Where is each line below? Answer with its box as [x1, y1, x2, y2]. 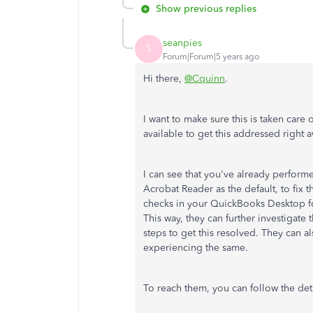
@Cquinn [184, 73, 225, 85]
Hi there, [143, 73, 184, 85]
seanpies [163, 36, 202, 49]
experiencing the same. [143, 242, 248, 254]
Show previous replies [156, 3, 256, 15]
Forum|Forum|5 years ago [163, 51, 259, 61]
